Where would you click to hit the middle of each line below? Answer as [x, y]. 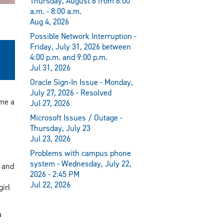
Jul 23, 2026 [50, 139]
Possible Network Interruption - [83, 36]
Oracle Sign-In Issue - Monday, [82, 82]
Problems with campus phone [81, 153]
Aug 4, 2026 [50, 21]
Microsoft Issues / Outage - [76, 118]
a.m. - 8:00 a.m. [56, 11]
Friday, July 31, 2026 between [81, 46]
